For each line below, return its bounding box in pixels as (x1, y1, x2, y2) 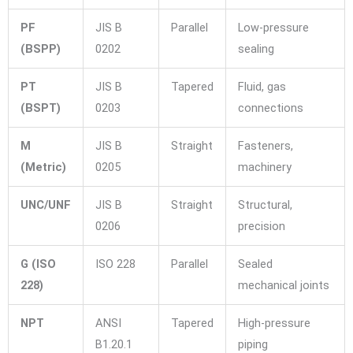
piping (237, 336, 268, 351)
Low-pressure (237, 20, 309, 35)
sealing (237, 41, 274, 56)
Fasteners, (237, 138, 293, 153)
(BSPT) (20, 100, 61, 115)
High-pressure (237, 315, 310, 330)
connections (237, 100, 303, 115)
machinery (237, 159, 292, 174)
